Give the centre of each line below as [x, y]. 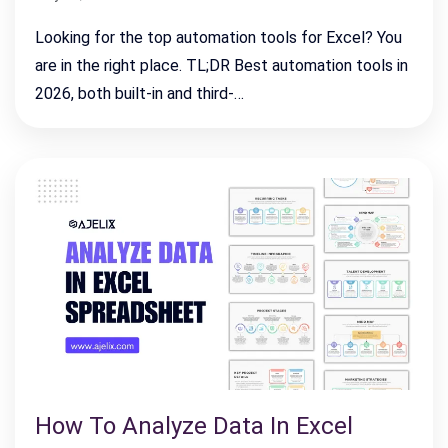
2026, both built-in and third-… [139, 93]
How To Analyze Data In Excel [194, 426]
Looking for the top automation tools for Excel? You [218, 37]
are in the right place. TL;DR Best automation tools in [221, 65]
